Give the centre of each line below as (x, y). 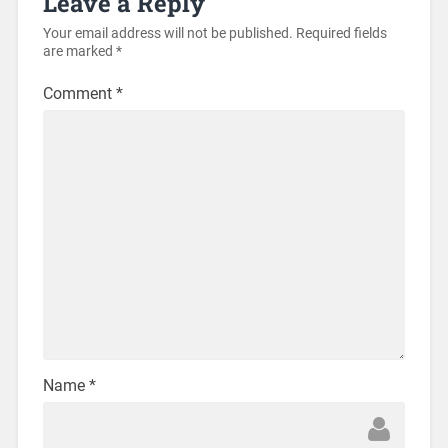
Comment (79, 93)
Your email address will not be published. (167, 33)
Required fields (341, 33)
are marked (79, 51)
